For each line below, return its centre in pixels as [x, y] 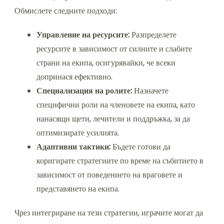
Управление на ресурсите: [83, 34]
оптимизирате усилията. [78, 132]
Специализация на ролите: [84, 90]
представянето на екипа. [78, 188]
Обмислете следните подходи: [66, 10]
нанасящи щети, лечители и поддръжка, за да [113, 118]
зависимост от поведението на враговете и [109, 174]
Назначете [150, 90]
